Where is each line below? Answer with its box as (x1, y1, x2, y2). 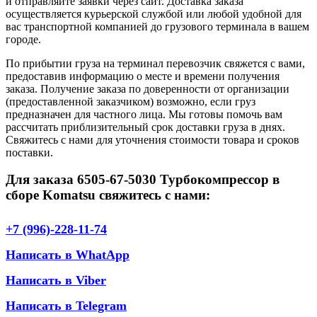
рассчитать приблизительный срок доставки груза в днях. (6, 120, 285, 133)
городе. (6, 33, 41, 45)
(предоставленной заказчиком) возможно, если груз (6, 95, 255, 108)
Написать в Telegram (6, 298, 127, 313)
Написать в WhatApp (6, 247, 129, 262)
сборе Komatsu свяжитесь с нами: (6, 188, 210, 203)
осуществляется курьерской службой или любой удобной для (6, 7, 301, 20)
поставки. (6, 146, 53, 158)
